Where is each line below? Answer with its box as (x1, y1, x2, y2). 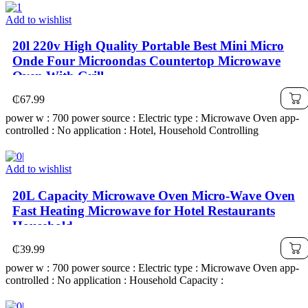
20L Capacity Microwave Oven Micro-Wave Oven (12, 188, 295, 203)
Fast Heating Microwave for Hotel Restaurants (12, 203, 275, 219)
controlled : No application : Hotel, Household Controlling (5, 124, 258, 137)
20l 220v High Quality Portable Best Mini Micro (12, 38, 284, 54)
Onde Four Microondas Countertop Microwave (12, 54, 280, 69)
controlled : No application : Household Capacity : (5, 274, 223, 287)
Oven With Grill (12, 69, 104, 84)
